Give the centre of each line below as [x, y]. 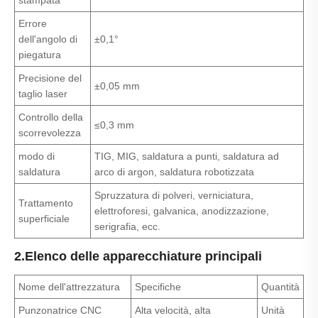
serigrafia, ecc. [127, 227]
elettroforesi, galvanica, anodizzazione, [182, 211]
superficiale [44, 219]
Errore [33, 24]
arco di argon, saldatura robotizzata [174, 172]
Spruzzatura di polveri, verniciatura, [174, 196]
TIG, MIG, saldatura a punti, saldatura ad [187, 157]
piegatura [40, 55]
